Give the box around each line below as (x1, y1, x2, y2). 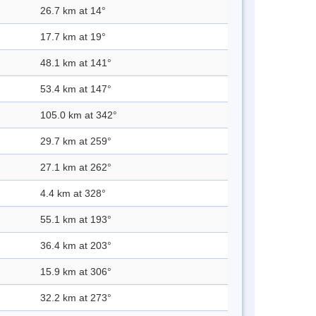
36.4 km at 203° (40, 240, 111, 252)
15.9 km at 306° (40, 266, 111, 278)
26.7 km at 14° (40, 5, 106, 17)
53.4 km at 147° (40, 83, 111, 95)
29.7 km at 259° (40, 135, 111, 147)
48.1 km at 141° (40, 57, 111, 69)
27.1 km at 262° (40, 162, 111, 174)
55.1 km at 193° (40, 214, 111, 226)
